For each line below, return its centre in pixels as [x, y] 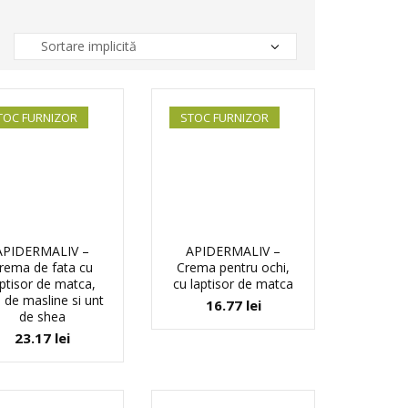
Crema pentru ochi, [233, 267]
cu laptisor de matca [233, 284]
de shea [42, 316]
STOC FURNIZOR [224, 117]
